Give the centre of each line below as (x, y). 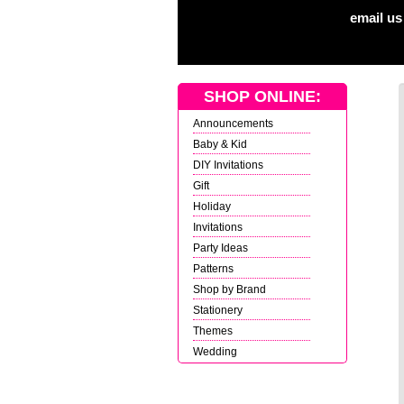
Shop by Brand (230, 289)
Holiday (212, 206)
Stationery (218, 310)
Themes (213, 331)
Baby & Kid (220, 144)
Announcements (233, 123)
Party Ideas (220, 248)
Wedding (215, 351)
